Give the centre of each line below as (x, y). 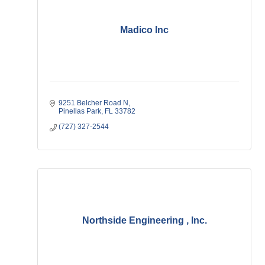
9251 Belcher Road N (93, 103)
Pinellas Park (80, 111)
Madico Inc (144, 30)
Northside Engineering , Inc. (144, 220)
